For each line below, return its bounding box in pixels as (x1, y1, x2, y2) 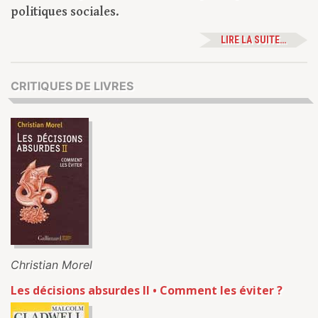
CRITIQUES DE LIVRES (11, 79, 133, 94)
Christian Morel (11, 258, 92, 273)
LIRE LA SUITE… (221, 34, 286, 46)
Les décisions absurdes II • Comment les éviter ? (11, 283, 283, 299)
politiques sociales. (11, 4, 119, 20)
